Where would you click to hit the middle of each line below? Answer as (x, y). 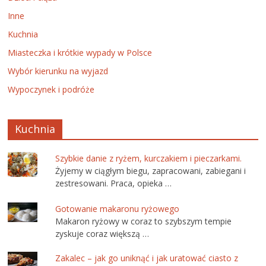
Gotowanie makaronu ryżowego (118, 208)
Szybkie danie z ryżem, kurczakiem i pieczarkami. (149, 159)
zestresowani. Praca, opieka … (114, 183)
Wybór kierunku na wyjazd (58, 71)
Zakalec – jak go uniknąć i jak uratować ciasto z (147, 258)
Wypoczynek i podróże (51, 90)
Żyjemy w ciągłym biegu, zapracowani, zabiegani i (151, 171)
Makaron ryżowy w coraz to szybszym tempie (144, 221)
